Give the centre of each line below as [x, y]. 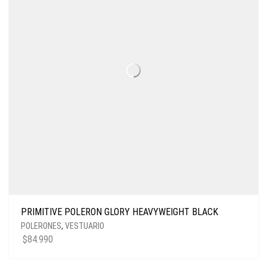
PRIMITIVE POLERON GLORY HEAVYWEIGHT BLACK [119, 212]
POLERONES [41, 226]
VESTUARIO [85, 226]
